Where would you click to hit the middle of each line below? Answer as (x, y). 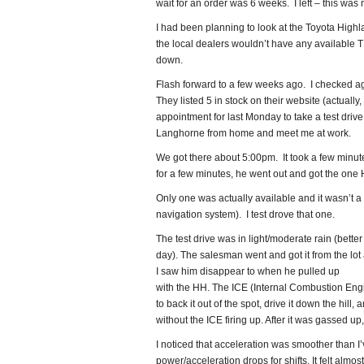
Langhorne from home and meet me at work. (253, 133)
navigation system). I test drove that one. (245, 214)
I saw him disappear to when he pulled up (248, 271)
